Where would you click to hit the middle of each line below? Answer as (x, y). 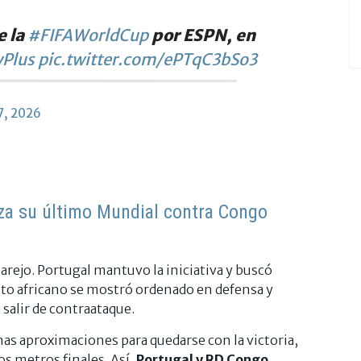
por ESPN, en (202, 35)
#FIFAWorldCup (88, 35)
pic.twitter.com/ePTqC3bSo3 (147, 59)
